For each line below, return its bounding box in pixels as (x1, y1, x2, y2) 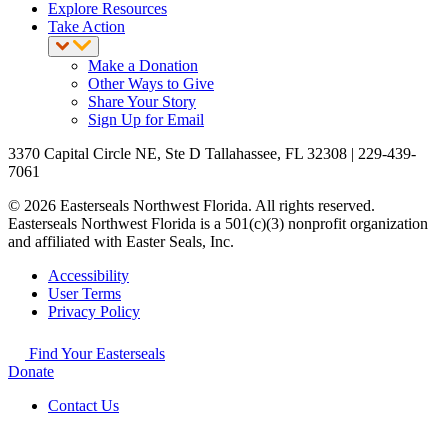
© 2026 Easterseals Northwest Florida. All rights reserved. (8, 197, 375, 215)
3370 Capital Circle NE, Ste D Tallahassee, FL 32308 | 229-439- (8, 145, 416, 163)
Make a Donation (88, 57, 198, 75)
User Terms (48, 285, 121, 303)
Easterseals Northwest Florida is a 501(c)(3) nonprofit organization (8, 215, 428, 233)
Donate (8, 363, 54, 381)
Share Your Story (88, 93, 196, 111)
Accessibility (48, 267, 129, 285)
